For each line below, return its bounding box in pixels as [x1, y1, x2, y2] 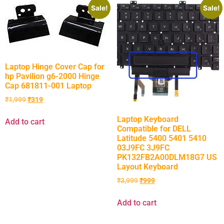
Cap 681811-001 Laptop [5, 80, 91, 90]
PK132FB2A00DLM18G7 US [117, 152, 217, 162]
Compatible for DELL [117, 123, 191, 133]
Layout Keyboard [117, 161, 178, 171]
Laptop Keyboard [117, 114, 178, 124]
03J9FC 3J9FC [117, 142, 169, 152]
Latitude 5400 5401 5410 [117, 133, 206, 143]
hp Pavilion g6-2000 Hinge [5, 71, 99, 81]
